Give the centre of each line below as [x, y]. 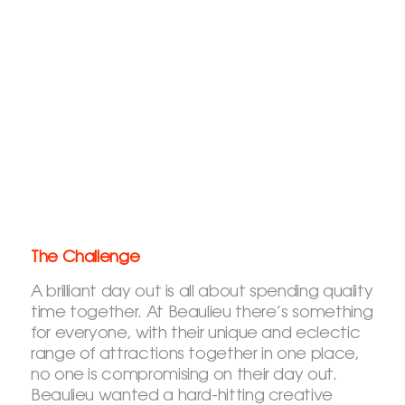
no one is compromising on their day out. [184, 376]
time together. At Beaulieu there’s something [202, 313]
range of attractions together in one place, [195, 355]
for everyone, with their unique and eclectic [196, 334]
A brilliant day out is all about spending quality [202, 292]
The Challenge [85, 258]
